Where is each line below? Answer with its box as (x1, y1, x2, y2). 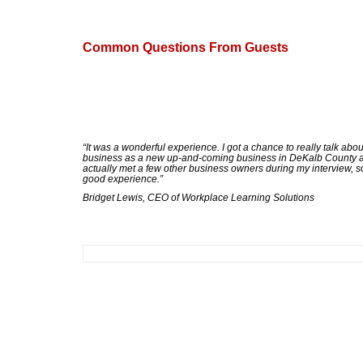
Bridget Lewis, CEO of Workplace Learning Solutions (83, 192, 314, 203)
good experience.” (83, 173, 163, 185)
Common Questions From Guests (83, 41, 288, 54)
